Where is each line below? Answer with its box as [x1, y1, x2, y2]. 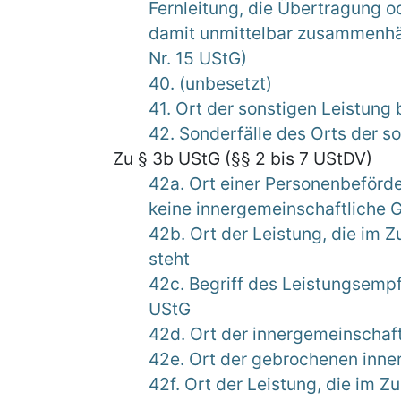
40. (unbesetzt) [149, 73, 272, 94]
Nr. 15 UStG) [149, 47, 247, 69]
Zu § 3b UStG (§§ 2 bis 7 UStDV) [113, 148, 372, 169]
